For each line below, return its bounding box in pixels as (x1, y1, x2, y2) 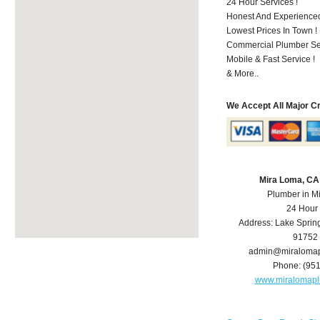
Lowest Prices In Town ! (226, 25, 318, 36)
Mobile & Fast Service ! (226, 54, 316, 64)
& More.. (226, 68, 259, 79)
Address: (239, 218, 276, 229)
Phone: (273, 261, 304, 271)
